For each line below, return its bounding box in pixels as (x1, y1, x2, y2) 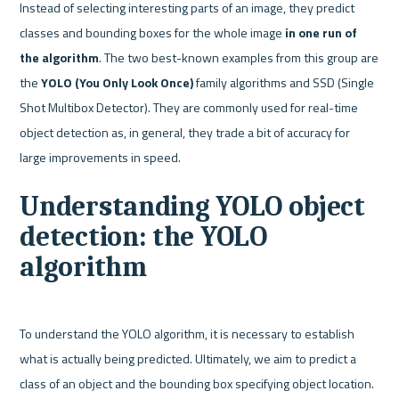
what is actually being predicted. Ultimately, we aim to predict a (20, 348, 357, 368)
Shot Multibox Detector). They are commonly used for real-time (20, 98, 359, 118)
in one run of (285, 23, 358, 43)
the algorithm (20, 48, 100, 68)
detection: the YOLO (20, 220, 267, 253)
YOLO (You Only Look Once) (41, 73, 194, 93)
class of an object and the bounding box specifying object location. (20, 373, 375, 393)
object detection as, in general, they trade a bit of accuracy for (20, 123, 351, 142)
